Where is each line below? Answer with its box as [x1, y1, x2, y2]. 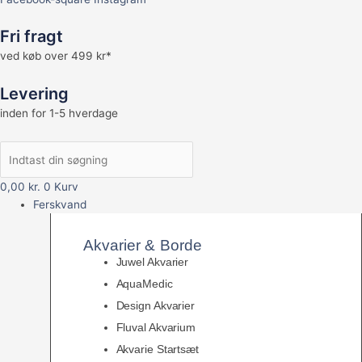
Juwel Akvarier [116, 255, 189, 268]
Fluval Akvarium [116, 320, 196, 334]
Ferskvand [33, 197, 87, 211]
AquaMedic [116, 276, 173, 290]
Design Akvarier [116, 298, 196, 312]
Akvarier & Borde [82, 236, 203, 254]
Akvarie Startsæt [116, 342, 199, 356]
